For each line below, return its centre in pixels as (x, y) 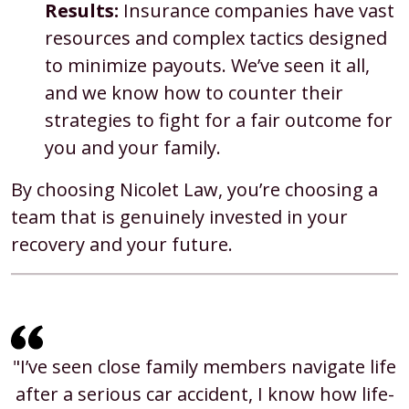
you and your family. (132, 147)
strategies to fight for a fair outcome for (218, 120)
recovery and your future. (122, 244)
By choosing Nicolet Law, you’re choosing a (194, 189)
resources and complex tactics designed (215, 38)
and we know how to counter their (194, 93)
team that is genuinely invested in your (179, 217)
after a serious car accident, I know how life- (204, 394)
